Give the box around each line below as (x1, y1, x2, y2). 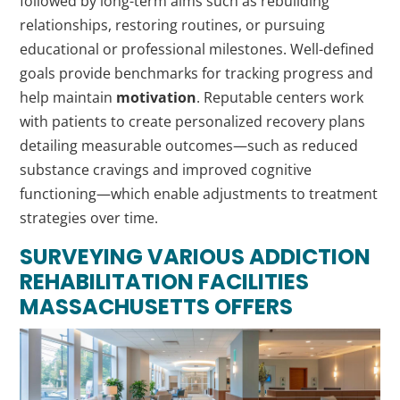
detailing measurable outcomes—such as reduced (20, 136, 359, 155)
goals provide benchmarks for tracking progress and (20, 63, 374, 83)
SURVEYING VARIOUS (20, 242, 250, 271)
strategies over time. (20, 208, 159, 228)
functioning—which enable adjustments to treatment (20, 184, 379, 204)
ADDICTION (249, 242, 371, 271)
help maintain (20, 87, 117, 107)
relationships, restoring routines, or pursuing (20, 15, 326, 35)
